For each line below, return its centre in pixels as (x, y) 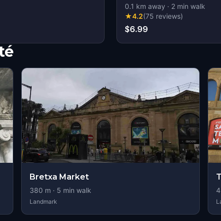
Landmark (43, 202)
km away (150, 6)
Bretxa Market (59, 177)
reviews (168, 16)
